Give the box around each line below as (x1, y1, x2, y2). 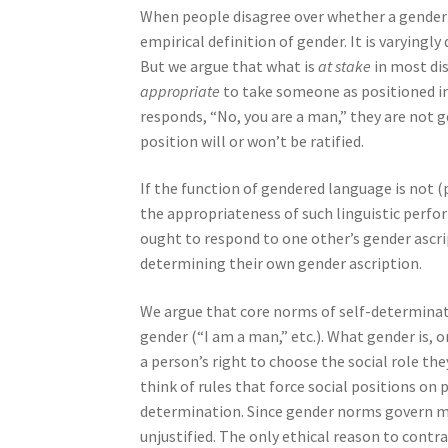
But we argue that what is (140, 55, 319, 76)
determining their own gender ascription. (140, 253, 423, 274)
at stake (318, 55, 372, 76)
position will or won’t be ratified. (140, 130, 365, 151)
